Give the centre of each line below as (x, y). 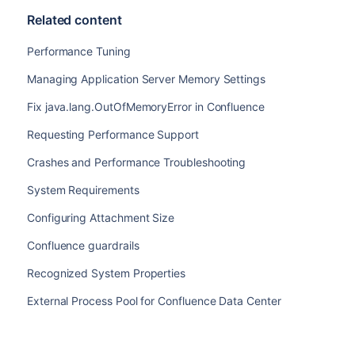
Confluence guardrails (83, 245)
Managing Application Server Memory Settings (146, 79)
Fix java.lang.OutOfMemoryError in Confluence (145, 107)
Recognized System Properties (106, 273)
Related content (74, 20)
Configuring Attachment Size (101, 218)
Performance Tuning (78, 51)
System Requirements (83, 190)
